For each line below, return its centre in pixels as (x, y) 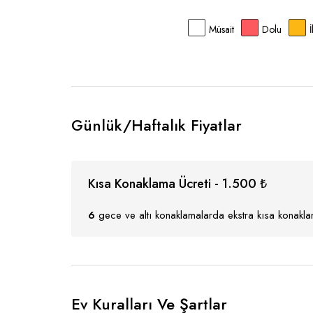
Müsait (221, 29)
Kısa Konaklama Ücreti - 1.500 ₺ (177, 184)
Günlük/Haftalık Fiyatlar (156, 125)
